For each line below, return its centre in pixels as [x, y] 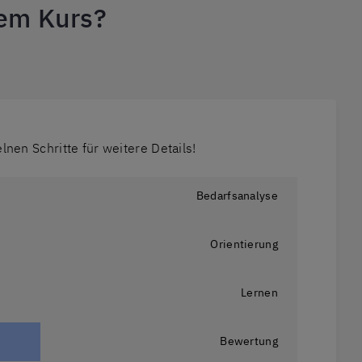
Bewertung [249, 341]
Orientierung [244, 244]
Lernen [259, 293]
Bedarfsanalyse [237, 196]
